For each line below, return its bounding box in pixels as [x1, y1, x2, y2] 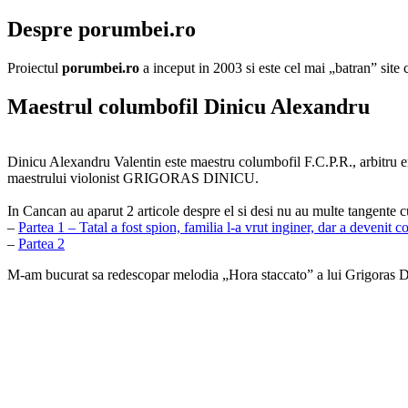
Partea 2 [18, 235, 65, 251]
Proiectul [7, 59, 62, 76]
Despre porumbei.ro [7, 16, 196, 41]
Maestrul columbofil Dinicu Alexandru [7, 94, 370, 118]
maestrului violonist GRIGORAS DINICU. [7, 169, 259, 186]
